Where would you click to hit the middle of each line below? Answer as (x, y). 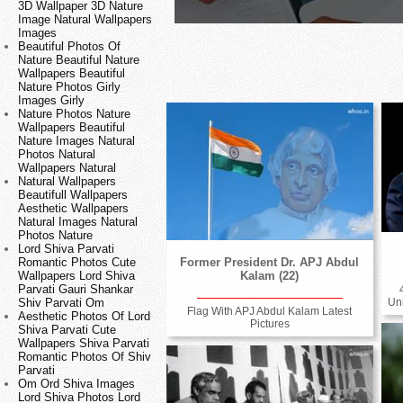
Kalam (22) (270, 276)
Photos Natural (57, 155)
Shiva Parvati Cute (67, 330)
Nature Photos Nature (74, 114)
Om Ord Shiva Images (76, 384)
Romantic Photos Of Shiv (85, 357)
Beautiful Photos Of (69, 47)
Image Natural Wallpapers (85, 20)
